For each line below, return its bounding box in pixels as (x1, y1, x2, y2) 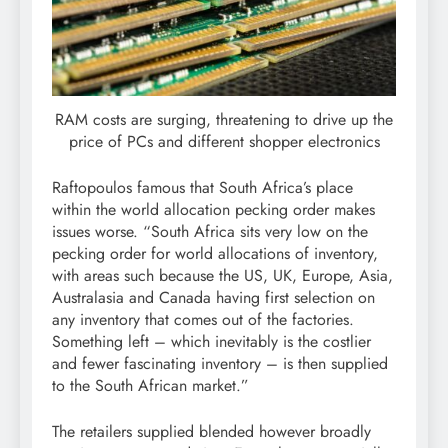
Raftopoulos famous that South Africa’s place (52, 176, 353, 200)
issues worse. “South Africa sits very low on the (52, 220, 368, 244)
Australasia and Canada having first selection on (52, 286, 375, 310)
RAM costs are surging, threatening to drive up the (55, 108, 393, 132)
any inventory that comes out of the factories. (52, 308, 354, 332)
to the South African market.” (52, 374, 249, 398)
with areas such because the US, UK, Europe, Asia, (52, 264, 393, 288)
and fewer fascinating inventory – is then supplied (52, 352, 388, 376)
